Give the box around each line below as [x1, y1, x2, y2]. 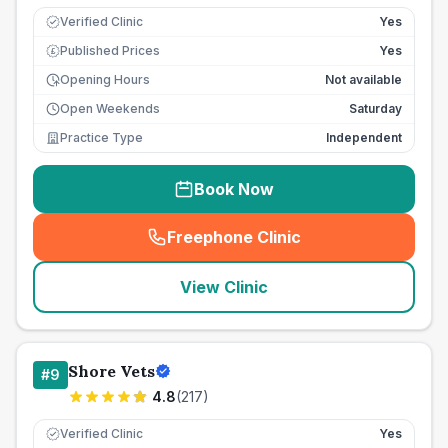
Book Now [194, 179, 274, 199]
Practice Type [60, 130, 143, 145]
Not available [325, 72, 402, 87]
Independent [326, 130, 402, 145]
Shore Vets [68, 361, 155, 381]
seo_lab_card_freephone [228, 237, 428, 258]
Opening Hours [60, 72, 150, 87]
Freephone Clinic [167, 227, 301, 247]
